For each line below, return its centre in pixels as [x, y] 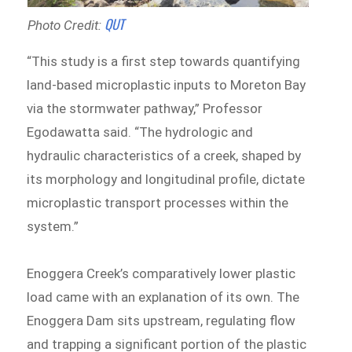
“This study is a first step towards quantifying [164, 62]
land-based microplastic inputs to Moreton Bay [167, 85]
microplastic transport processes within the [158, 203]
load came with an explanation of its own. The [163, 297]
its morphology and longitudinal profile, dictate [166, 180]
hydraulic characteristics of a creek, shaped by [164, 156]
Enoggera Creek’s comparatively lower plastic [161, 274]
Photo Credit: [66, 26]
